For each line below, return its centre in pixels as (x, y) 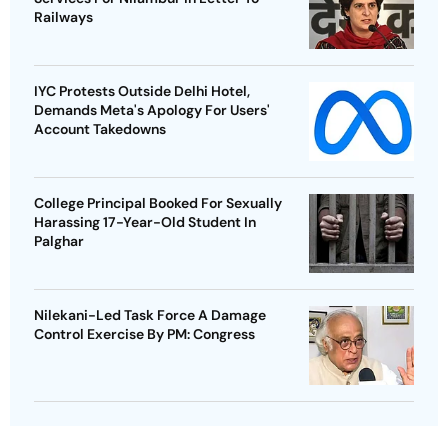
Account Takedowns (100, 128)
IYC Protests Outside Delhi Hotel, (142, 90)
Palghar (59, 240)
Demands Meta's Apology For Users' (152, 109)
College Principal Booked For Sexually (158, 202)
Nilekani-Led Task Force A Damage (150, 314)
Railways (63, 16)
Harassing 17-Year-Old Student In (145, 221)
